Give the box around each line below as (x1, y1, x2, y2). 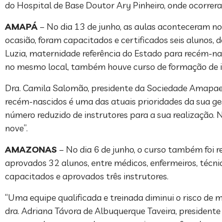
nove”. (5, 122, 28, 134)
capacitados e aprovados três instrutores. (5, 170, 168, 182)
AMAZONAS (5, 143, 57, 155)
